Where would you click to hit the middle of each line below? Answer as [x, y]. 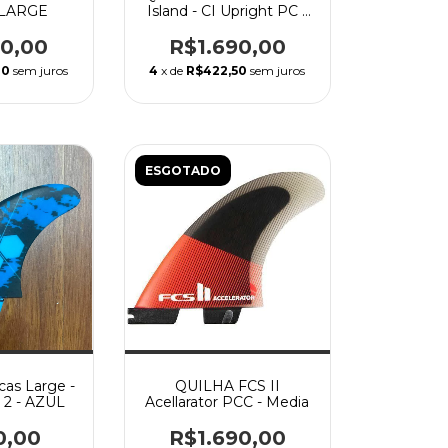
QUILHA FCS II [227, 386]
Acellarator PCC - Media [227, 402]
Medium [227, 26]
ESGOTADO [182, 170]
